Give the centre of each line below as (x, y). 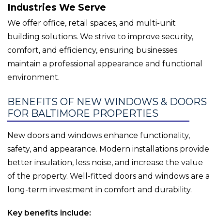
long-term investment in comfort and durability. (100, 190)
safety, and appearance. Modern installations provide (108, 149)
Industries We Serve (57, 8)
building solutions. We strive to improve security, (100, 37)
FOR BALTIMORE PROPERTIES (83, 114)
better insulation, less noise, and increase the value (105, 163)
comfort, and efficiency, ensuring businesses (92, 50)
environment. (33, 77)
